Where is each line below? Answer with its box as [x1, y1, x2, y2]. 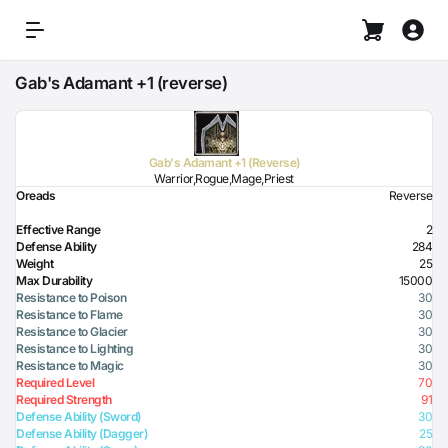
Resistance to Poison [16, 290, 126, 305]
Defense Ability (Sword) [16, 409, 141, 424]
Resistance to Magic [16, 358, 124, 373]
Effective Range [16, 222, 101, 237]
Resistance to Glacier [16, 324, 128, 339]
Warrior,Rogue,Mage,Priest [154, 171, 294, 186]
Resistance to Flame [16, 307, 123, 322]
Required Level [16, 375, 94, 390]
